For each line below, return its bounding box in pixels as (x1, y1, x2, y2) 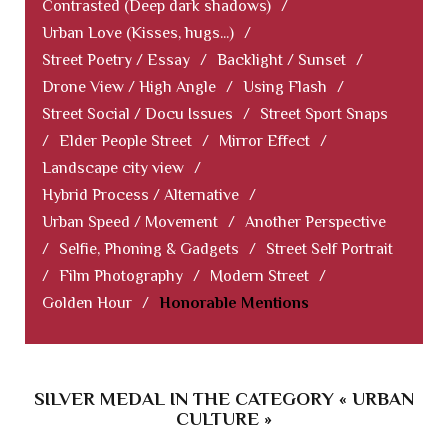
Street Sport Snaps (260, 105, 388, 124)
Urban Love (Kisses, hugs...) (42, 24, 234, 43)
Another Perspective (245, 213, 386, 232)
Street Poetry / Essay (42, 51, 190, 70)
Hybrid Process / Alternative (42, 186, 239, 205)
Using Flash (243, 78, 327, 97)
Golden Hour (42, 294, 132, 313)
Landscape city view (42, 159, 184, 178)
